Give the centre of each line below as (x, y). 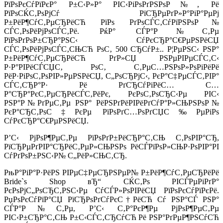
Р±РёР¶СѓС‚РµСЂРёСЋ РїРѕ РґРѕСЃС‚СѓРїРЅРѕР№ (111, 22)
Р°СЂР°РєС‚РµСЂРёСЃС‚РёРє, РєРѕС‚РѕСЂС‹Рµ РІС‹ (111, 94)
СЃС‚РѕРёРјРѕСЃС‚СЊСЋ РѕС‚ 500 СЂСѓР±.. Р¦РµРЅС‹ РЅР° (111, 49)
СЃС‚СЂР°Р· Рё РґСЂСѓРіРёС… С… (111, 85)
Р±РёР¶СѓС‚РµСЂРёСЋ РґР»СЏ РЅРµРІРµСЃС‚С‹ (111, 58)
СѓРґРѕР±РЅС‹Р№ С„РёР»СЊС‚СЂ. (65, 155)
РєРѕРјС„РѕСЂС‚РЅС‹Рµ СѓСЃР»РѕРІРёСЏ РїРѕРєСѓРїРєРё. (111, 190)
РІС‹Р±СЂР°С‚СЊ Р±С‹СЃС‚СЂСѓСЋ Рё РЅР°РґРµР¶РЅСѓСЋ (111, 217)
